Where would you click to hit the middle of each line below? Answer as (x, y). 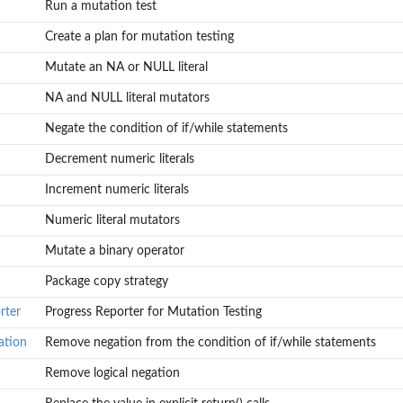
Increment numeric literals (116, 190)
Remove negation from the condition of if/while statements (210, 343)
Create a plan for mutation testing (139, 37)
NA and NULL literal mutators (127, 99)
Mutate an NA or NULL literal (126, 68)
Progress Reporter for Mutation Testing (153, 313)
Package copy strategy (106, 282)
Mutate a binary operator (114, 251)
